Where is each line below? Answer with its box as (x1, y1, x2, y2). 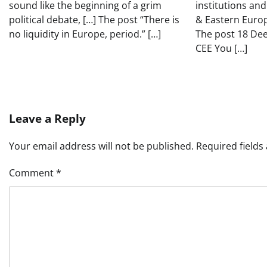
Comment (9, 166, 56, 180)
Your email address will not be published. (9, 139, 194, 153)
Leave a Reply (9, 111, 86, 127)
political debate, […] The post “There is (9, 13, 179, 27)
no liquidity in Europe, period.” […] (9, 27, 161, 41)
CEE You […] (195, 42, 248, 55)
